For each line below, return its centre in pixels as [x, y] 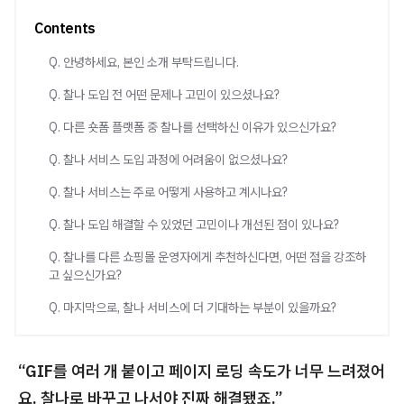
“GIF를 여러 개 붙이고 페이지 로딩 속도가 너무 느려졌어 [202, 371]
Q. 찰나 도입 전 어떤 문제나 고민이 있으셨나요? [164, 95]
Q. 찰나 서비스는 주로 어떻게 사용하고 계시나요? [168, 192]
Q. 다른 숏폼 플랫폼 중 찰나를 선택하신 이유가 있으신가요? [193, 127]
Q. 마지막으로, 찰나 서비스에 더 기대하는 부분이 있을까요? [193, 308]
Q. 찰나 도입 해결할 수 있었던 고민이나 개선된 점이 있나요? [194, 225]
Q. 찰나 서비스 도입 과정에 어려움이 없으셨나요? [168, 160]
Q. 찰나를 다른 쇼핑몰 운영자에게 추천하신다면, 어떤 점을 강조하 [207, 257]
